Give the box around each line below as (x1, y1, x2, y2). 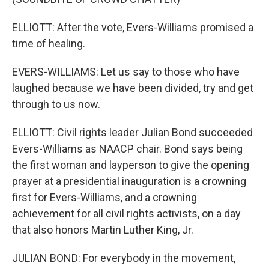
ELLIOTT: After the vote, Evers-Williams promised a (12, 21, 253, 34)
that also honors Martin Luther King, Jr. (12, 223, 193, 236)
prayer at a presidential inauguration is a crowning (12, 175, 246, 187)
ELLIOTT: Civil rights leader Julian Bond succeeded (12, 126, 253, 139)
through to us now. (12, 98, 100, 110)
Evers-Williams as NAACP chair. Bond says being (12, 142, 243, 155)
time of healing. (12, 37, 85, 50)
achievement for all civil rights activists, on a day (12, 207, 241, 220)
